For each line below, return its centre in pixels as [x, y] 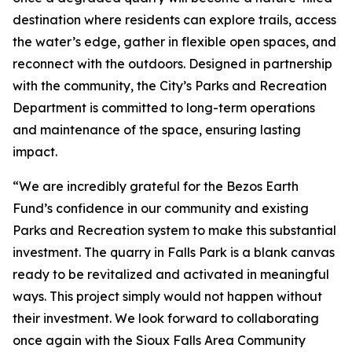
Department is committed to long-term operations [164, 108]
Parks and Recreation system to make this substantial [174, 230]
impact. [35, 152]
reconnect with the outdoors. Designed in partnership [172, 64]
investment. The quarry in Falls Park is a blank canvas [174, 252]
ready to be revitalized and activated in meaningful [171, 274]
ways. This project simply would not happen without [167, 296]
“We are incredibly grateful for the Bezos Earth [156, 186]
